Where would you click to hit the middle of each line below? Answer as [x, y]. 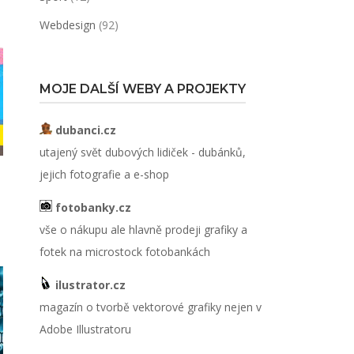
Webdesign [67, 25]
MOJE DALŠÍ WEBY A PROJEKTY [142, 89]
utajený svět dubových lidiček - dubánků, [142, 152]
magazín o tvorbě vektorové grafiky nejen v [150, 307]
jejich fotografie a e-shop [104, 174]
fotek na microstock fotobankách [124, 252]
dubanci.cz [84, 130]
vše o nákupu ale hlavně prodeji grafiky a [143, 230]
